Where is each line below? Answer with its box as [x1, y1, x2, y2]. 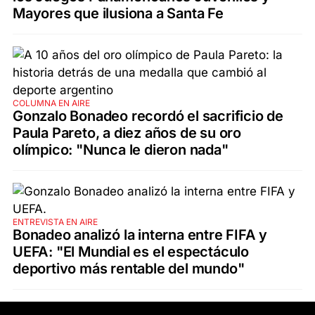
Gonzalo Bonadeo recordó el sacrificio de [13, 107, 283, 124]
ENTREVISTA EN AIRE [13, 216, 98, 227]
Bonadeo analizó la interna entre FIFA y [13, 226, 268, 243]
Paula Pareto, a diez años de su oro [13, 124, 241, 141]
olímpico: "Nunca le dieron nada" [13, 141, 229, 158]
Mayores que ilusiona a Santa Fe [13, 4, 224, 22]
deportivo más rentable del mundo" [13, 259, 245, 277]
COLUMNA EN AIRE [13, 97, 90, 108]
